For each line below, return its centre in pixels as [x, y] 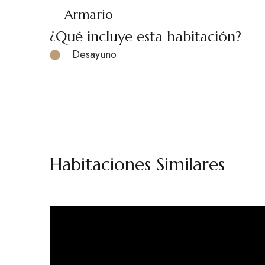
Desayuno [94, 54]
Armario [89, 15]
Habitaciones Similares [137, 164]
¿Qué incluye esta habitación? [146, 37]
